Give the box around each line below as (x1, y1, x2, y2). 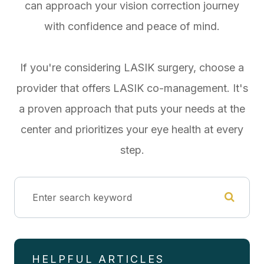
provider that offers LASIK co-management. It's (16, 81, 248, 94)
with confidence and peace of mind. (44, 19, 220, 32)
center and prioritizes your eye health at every (21, 123, 243, 136)
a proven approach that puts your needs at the (19, 102, 245, 115)
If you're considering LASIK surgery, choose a (20, 61, 244, 74)
